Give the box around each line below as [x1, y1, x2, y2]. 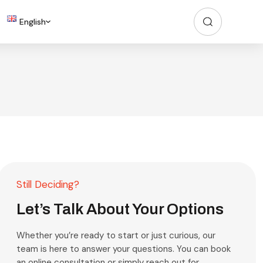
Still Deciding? [16, 178, 80, 191]
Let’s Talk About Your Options [16, 201, 224, 217]
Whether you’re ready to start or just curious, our [16, 230, 216, 241]
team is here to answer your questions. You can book [16, 243, 231, 255]
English [19, 16, 46, 27]
